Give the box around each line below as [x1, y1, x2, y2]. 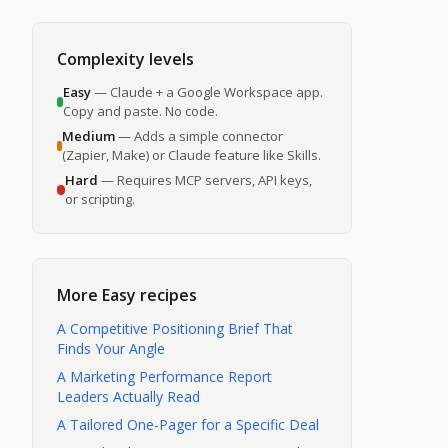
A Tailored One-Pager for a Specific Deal [57, 415, 319, 434]
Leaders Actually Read [57, 387, 200, 406]
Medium [62, 127, 116, 145]
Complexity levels [57, 48, 194, 70]
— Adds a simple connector [115, 127, 284, 145]
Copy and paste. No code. [63, 102, 219, 120]
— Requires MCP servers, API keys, [98, 171, 313, 189]
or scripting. [65, 190, 136, 208]
